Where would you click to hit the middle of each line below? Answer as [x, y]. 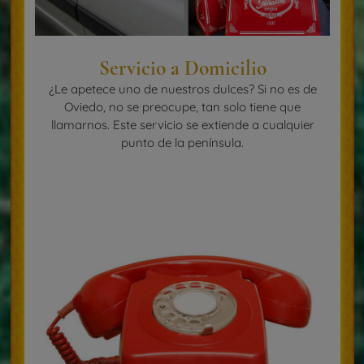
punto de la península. [182, 143]
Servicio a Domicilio [182, 69]
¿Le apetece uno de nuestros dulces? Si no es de [182, 89]
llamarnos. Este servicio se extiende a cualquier [182, 125]
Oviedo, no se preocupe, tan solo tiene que [182, 107]
